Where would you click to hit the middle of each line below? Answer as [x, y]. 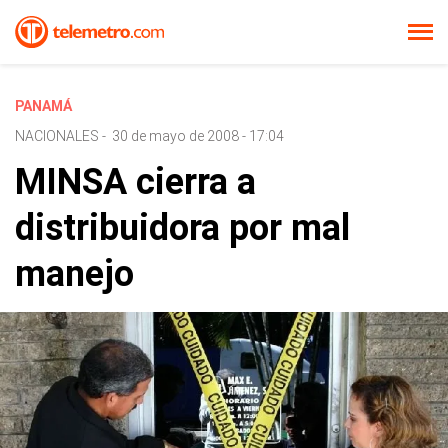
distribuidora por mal [182, 228]
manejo [74, 274]
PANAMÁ [43, 106]
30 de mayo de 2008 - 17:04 [198, 136]
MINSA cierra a [135, 182]
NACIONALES [57, 136]
